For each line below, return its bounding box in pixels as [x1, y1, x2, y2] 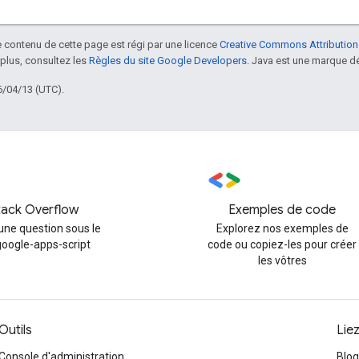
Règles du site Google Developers [89, 54, 247, 67]
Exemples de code [228, 202, 337, 218]
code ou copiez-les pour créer [208, 238, 357, 251]
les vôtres [257, 254, 307, 267]
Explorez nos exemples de [216, 222, 349, 235]
